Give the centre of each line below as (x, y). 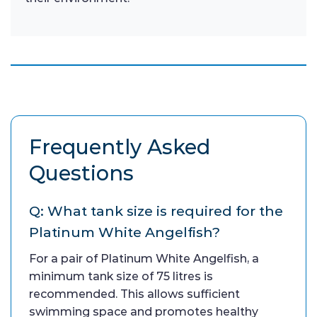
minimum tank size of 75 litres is (121, 276)
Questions (81, 173)
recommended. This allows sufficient (134, 294)
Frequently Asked (120, 146)
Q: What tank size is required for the (156, 211)
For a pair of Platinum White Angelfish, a (144, 258)
